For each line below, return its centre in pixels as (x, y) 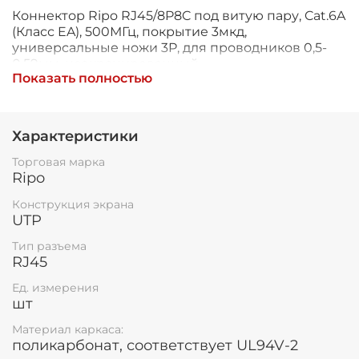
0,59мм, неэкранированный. (107, 64)
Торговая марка (58, 162)
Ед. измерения (55, 287)
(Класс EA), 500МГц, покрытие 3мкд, (129, 32)
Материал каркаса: (68, 330)
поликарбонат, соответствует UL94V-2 (155, 346)
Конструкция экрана (73, 204)
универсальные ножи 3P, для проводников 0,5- (169, 48)
